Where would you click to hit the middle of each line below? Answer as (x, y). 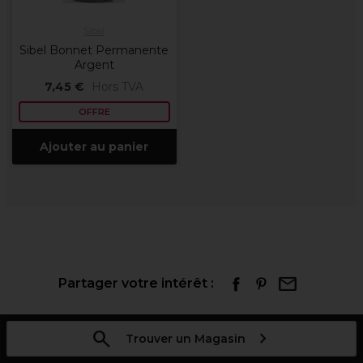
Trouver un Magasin (185, 339)
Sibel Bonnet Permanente (94, 50)
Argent (94, 65)
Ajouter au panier (94, 147)
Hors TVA (117, 87)
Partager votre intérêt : (136, 283)
